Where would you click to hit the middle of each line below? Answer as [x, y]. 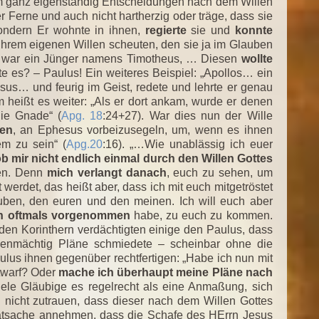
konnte [251, 30]
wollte [257, 58]
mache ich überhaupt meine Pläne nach [166, 272]
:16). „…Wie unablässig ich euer [187, 144]
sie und [208, 30]
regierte [166, 30]
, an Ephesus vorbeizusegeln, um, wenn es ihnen [142, 130]
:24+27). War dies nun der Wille [188, 115]
